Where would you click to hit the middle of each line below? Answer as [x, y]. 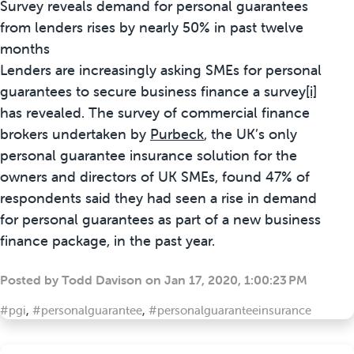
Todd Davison [102, 280]
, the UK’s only [250, 134]
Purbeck [177, 134]
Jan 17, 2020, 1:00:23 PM [236, 280]
